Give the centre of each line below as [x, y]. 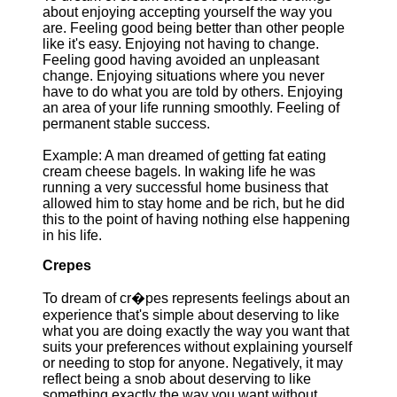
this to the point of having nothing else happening [196, 219]
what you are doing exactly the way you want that [196, 331]
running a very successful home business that [185, 187]
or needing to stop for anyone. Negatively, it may [193, 363]
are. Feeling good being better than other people [194, 28]
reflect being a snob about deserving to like [177, 379]
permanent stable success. [126, 124]
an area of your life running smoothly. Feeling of [191, 108]
